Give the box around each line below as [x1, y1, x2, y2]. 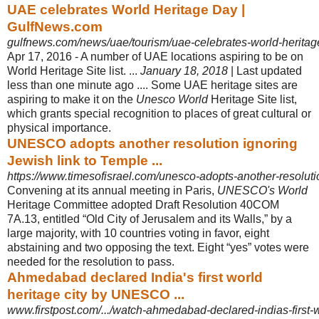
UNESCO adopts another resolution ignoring [7, 135, 298, 151]
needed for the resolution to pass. [7, 255, 174, 268]
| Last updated [228, 64, 302, 77]
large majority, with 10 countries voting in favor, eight [7, 226, 269, 239]
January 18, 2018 [140, 64, 228, 77]
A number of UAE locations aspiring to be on [80, 50, 303, 63]
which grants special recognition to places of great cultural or [7, 107, 311, 120]
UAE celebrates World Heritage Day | [7, 1, 245, 17]
